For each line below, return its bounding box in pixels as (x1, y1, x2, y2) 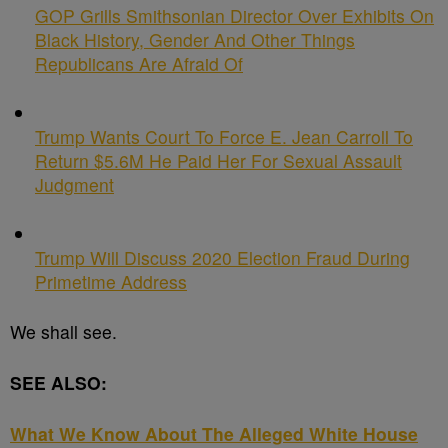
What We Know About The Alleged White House (10, 421, 418, 446)
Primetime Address (35, 269, 187, 294)
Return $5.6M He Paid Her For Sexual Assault (35, 148, 402, 173)
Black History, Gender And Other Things (35, 27, 355, 52)
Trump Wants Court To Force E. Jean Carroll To (35, 124, 413, 149)
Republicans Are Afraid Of (35, 51, 243, 76)
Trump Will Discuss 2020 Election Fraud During (35, 245, 410, 270)
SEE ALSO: (10, 370, 107, 395)
